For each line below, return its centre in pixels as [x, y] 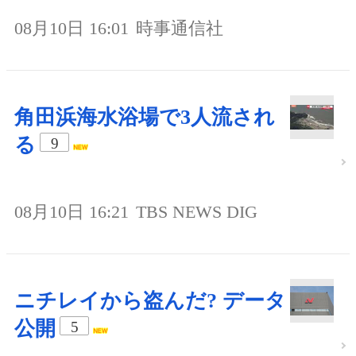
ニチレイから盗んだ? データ [150, 300]
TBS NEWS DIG [197, 211]
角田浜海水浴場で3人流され [145, 117]
